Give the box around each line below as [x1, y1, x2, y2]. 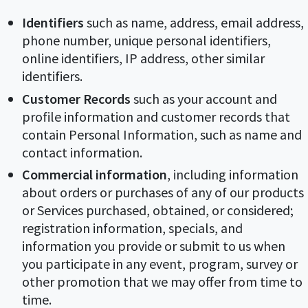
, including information [167, 166, 298, 184]
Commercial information [22, 166, 167, 184]
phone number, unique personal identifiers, [22, 32, 271, 49]
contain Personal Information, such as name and [22, 125, 302, 143]
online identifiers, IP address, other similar [22, 49, 265, 67]
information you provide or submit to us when [22, 237, 285, 255]
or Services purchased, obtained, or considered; [22, 201, 294, 219]
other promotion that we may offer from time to [22, 273, 302, 291]
